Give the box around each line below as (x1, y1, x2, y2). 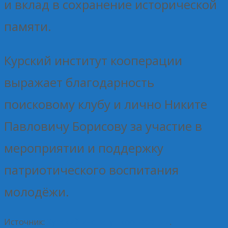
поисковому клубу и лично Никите (4, 95, 207, 112)
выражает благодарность (4, 73, 154, 91)
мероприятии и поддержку (4, 139, 163, 156)
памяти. (4, 17, 51, 35)
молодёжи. (4, 183, 69, 200)
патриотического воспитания (4, 161, 179, 178)
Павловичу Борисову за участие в (4, 117, 202, 134)
